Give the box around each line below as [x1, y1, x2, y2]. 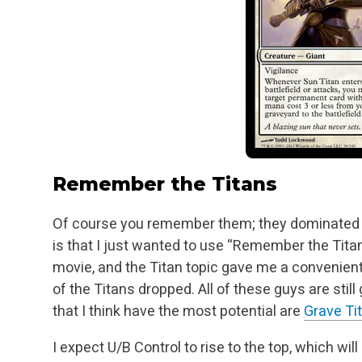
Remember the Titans [53, 171, 277, 196]
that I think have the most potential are [53, 302, 304, 320]
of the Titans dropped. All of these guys [53, 280, 305, 298]
